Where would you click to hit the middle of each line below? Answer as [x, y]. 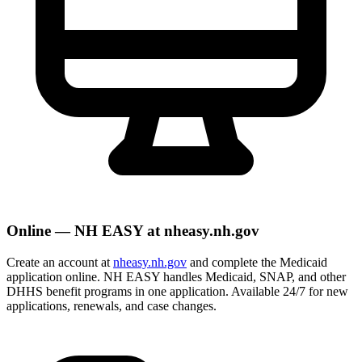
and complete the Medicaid [257, 263]
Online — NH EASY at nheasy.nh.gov [133, 231]
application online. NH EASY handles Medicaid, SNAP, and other [176, 277]
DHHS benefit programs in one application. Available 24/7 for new [177, 292]
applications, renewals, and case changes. [112, 306]
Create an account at [60, 263]
